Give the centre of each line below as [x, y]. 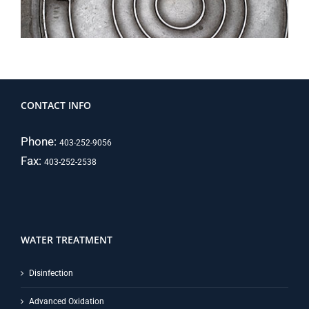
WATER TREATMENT [67, 239]
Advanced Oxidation [67, 301]
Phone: [40, 141]
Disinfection [51, 273]
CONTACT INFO [56, 105]
